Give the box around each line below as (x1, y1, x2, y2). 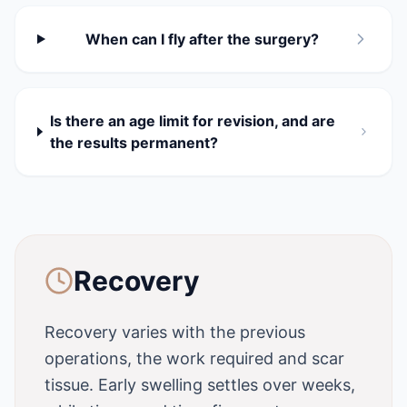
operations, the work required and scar (45, 349, 344, 368)
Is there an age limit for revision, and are (49, 112, 335, 130)
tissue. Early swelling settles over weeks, (45, 375, 355, 394)
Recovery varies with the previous (45, 323, 305, 342)
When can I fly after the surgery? (84, 30, 319, 48)
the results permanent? (49, 134, 218, 152)
